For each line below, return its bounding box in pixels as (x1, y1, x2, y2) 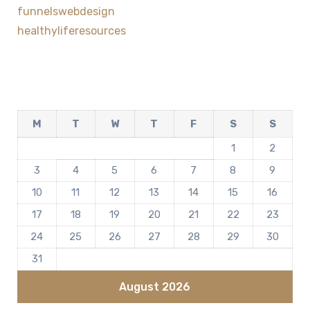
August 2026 (119, 280, 191, 294)
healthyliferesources (17, 24, 126, 38)
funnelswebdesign (17, 5, 115, 19)
